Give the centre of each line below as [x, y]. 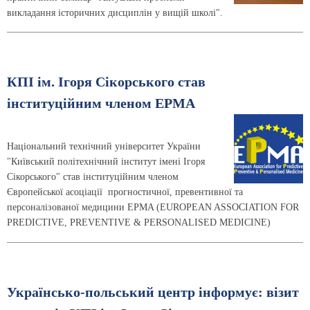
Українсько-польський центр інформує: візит [153, 293]
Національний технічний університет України [104, 147]
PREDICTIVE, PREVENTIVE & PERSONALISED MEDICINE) [139, 223]
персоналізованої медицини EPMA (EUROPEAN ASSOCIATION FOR [153, 208]
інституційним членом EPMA [101, 104]
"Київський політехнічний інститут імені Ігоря [106, 162]
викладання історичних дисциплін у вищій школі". [115, 12]
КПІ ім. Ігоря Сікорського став [106, 82]
